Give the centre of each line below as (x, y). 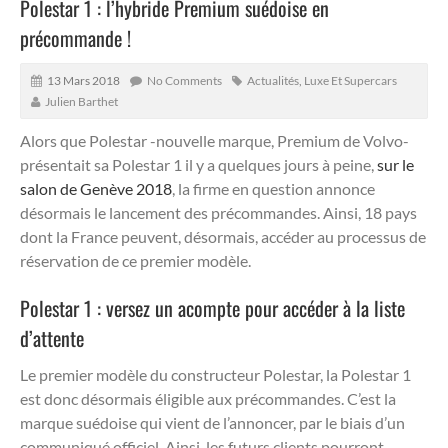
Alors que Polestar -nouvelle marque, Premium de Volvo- (214, 140)
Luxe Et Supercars (350, 80)
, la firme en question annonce (273, 188)
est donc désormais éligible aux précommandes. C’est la (208, 398)
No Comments (184, 80)
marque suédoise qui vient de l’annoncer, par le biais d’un (212, 422)
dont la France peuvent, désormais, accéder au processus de (223, 236)
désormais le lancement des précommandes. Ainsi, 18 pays (218, 212)
